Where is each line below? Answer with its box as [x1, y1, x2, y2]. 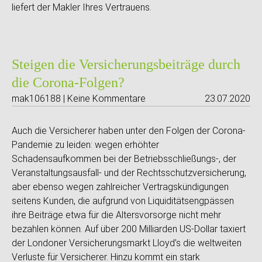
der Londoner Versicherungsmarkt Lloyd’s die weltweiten [12, 237, 242, 249]
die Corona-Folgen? [12, 75, 125, 90]
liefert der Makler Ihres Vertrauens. [12, 2, 151, 13]
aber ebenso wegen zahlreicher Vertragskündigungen [12, 181, 229, 192]
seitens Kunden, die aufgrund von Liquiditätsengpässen [12, 195, 234, 206]
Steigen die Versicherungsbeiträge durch [12, 57, 240, 72]
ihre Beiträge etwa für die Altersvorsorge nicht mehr [12, 209, 221, 220]
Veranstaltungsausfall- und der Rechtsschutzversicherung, [12, 167, 246, 178]
